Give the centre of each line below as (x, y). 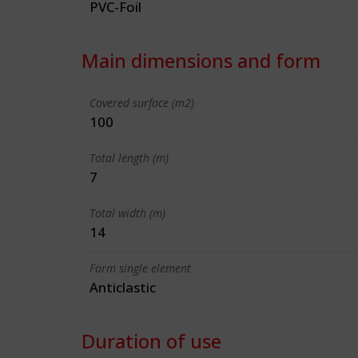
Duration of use (151, 341)
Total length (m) (129, 158)
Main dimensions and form (201, 60)
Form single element (140, 268)
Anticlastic (123, 287)
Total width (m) (127, 213)
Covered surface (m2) (142, 103)
